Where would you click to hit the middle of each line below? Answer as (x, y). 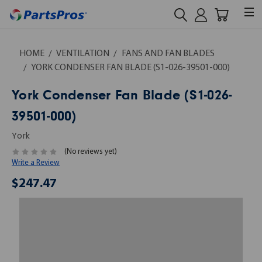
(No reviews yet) (90, 152)
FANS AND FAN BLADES (168, 54)
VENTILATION (83, 54)
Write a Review (36, 163)
